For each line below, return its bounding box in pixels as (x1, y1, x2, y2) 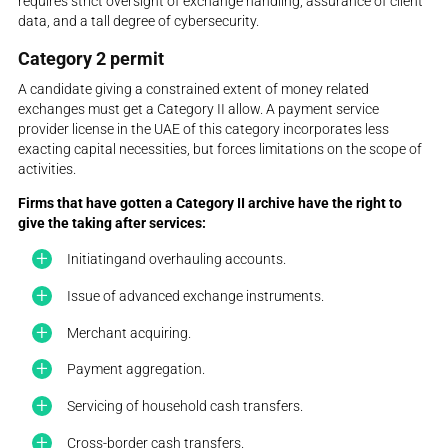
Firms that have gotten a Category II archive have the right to (18, 194, 403, 211)
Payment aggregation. (67, 361, 206, 378)
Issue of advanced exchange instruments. (67, 287, 325, 304)
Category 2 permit (18, 47, 165, 69)
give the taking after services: (18, 214, 207, 231)
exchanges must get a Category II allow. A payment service (18, 100, 380, 117)
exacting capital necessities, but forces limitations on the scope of (18, 140, 423, 157)
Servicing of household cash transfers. (67, 398, 304, 415)
